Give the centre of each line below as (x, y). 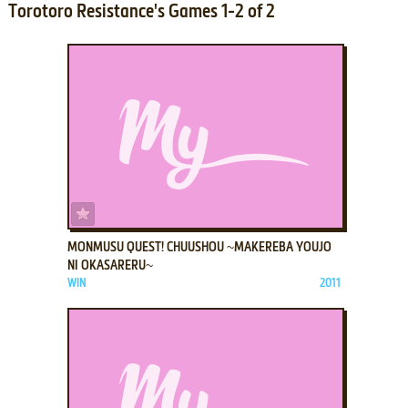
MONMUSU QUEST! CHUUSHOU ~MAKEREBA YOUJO (199, 247)
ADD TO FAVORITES (140, 209)
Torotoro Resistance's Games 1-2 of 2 (141, 12)
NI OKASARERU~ (110, 265)
